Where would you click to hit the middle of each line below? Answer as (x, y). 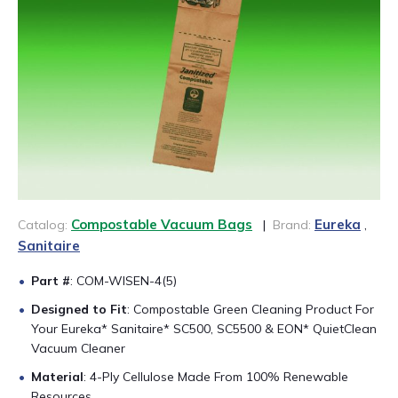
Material (57, 377)
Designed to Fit (79, 310)
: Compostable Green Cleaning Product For (251, 310)
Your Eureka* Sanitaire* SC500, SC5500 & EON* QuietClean (204, 329)
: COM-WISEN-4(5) (123, 281)
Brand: (292, 225)
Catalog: (44, 225)
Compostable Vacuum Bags (162, 225)
